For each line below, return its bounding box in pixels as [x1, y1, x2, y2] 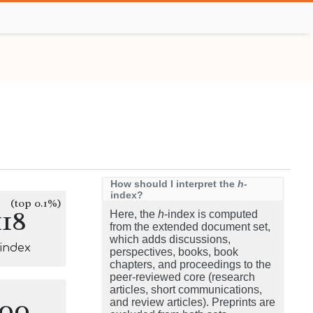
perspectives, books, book [110, 246, 238, 258]
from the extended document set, [110, 221, 270, 233]
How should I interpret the [110, 178, 238, 189]
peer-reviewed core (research [110, 271, 255, 283]
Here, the [110, 208, 158, 220]
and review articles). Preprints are [110, 296, 275, 308]
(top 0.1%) [10, 196, 61, 210]
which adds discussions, [110, 233, 231, 245]
